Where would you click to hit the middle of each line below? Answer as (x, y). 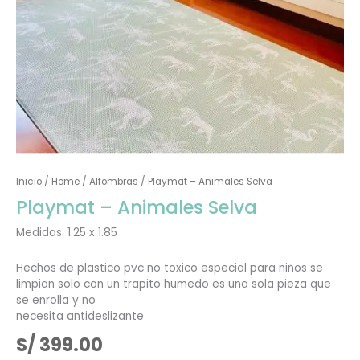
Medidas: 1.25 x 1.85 (66, 233)
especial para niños (255, 268)
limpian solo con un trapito (90, 284)
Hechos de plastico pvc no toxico (108, 268)
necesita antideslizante (80, 317)
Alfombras (113, 182)
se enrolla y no (55, 301)
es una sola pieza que (271, 284)
